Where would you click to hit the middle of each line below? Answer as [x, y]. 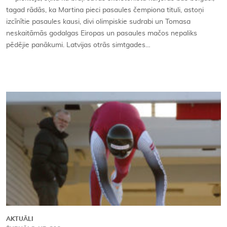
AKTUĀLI [20, 219]
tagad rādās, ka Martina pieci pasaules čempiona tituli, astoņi [105, 10]
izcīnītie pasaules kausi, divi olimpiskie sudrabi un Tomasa [98, 22]
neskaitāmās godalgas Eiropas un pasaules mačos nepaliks [102, 34]
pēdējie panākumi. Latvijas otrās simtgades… [78, 45]
